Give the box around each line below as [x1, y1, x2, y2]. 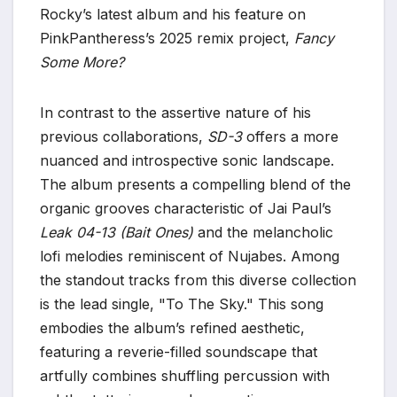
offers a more [242, 127, 339, 145]
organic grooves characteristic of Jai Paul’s [40, 198, 331, 217]
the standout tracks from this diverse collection [40, 270, 356, 289]
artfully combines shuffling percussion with [40, 366, 330, 385]
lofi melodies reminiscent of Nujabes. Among [40, 246, 339, 265]
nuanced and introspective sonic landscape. [40, 151, 334, 169]
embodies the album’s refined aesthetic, [40, 318, 305, 337]
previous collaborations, [40, 127, 207, 145]
